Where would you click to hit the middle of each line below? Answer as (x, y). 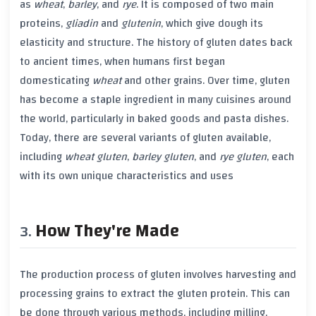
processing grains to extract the (98, 294)
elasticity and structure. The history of (113, 43)
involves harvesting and (238, 275)
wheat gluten (96, 157)
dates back (264, 43)
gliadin (82, 24)
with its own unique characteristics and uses (127, 176)
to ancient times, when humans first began (122, 62)
